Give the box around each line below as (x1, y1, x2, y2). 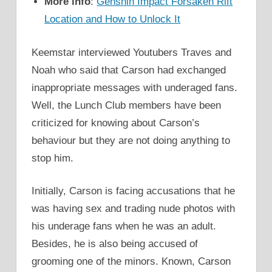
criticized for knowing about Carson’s (32, 117, 200, 129)
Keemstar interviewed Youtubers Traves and (32, 46, 231, 58)
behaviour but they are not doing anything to (32, 134, 230, 146)
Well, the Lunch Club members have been (32, 99, 221, 111)
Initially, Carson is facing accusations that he (32, 185, 235, 197)
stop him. (32, 152, 73, 164)
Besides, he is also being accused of (32, 238, 198, 250)
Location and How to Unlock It (44, 13, 181, 25)
